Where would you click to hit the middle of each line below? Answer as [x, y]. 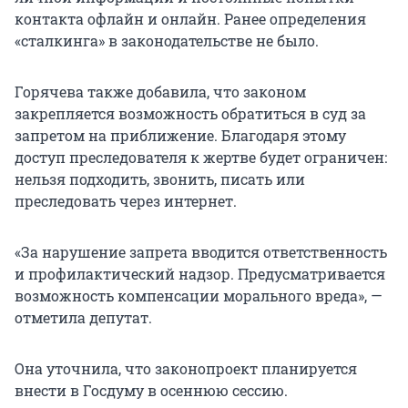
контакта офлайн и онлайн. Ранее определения [190, 19]
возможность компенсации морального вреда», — [199, 296]
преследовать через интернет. [126, 201]
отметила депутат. [83, 318]
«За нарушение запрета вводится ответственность [201, 252]
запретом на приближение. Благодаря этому [180, 136]
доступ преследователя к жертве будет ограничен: [201, 158]
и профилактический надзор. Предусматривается [200, 274]
